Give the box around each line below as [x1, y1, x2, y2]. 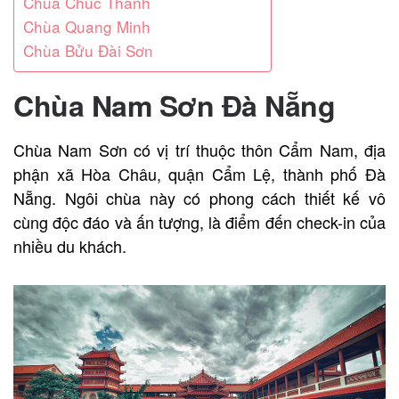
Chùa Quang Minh [23, 15, 151, 38]
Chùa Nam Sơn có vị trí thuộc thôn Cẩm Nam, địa [13, 138, 386, 162]
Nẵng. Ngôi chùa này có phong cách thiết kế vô [13, 186, 386, 210]
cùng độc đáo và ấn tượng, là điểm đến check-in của [13, 210, 386, 234]
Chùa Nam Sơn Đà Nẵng [13, 85, 335, 126]
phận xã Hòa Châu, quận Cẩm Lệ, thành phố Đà [13, 162, 386, 186]
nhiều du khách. [13, 234, 126, 258]
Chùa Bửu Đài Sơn [23, 39, 153, 62]
